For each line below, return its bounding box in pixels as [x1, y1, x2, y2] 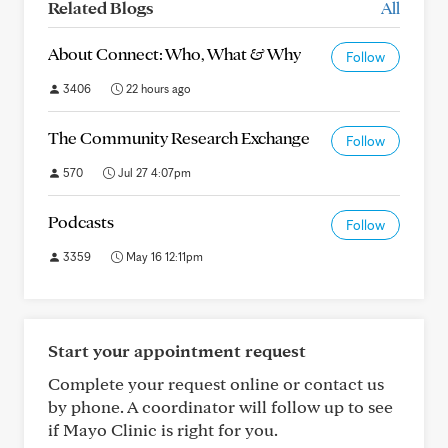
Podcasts [48, 211, 114, 232]
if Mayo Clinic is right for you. [48, 419, 278, 440]
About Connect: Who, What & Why [48, 43, 301, 64]
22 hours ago [123, 81, 191, 96]
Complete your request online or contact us [48, 373, 384, 394]
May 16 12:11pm [123, 249, 203, 264]
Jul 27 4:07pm [115, 165, 191, 180]
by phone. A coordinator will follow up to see [48, 396, 393, 417]
